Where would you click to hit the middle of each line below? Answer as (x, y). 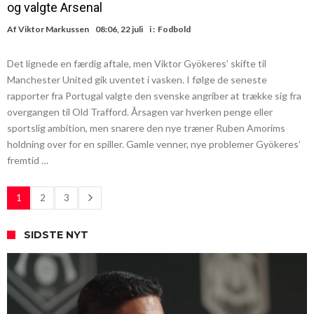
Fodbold (174, 29)
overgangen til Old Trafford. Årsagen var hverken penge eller (140, 112)
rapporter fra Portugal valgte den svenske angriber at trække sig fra (154, 96)
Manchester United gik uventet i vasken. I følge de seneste (137, 80)
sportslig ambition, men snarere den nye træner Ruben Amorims (146, 128)
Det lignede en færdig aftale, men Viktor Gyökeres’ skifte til (137, 63)
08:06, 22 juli (119, 29)
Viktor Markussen (54, 29)
